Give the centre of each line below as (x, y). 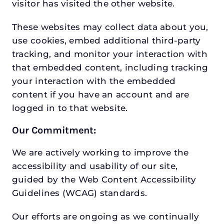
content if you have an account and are (100, 95)
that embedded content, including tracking (110, 68)
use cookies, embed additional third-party (106, 41)
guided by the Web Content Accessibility (104, 180)
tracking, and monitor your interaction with (109, 54)
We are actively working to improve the (100, 153)
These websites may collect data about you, (110, 27)
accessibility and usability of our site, (95, 166)
